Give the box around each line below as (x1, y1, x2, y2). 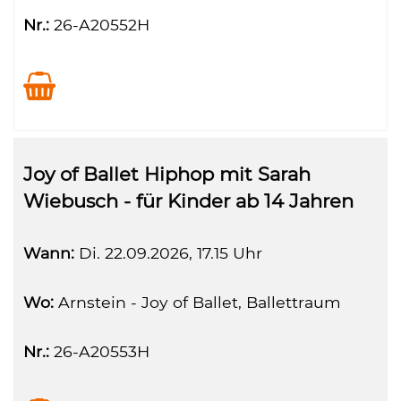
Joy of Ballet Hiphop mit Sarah (23, 163, 311, 185)
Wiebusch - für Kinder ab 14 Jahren (23, 190, 354, 212)
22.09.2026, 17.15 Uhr (100, 243, 262, 262)
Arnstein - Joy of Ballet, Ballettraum (54, 293, 341, 311)
